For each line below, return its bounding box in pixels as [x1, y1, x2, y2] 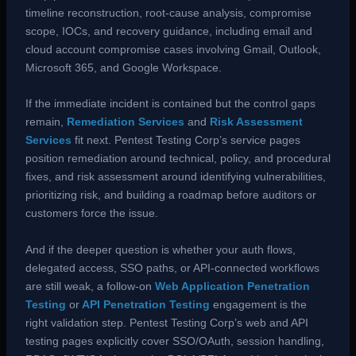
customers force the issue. [25, 207, 158, 220]
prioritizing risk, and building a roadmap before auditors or [25, 188, 316, 202]
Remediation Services [66, 115, 184, 129]
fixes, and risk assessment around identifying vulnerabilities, [25, 170, 326, 184]
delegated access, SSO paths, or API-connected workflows [25, 261, 319, 274]
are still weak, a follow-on [25, 279, 155, 292]
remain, [25, 115, 67, 129]
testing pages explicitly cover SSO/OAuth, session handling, [25, 334, 324, 347]
